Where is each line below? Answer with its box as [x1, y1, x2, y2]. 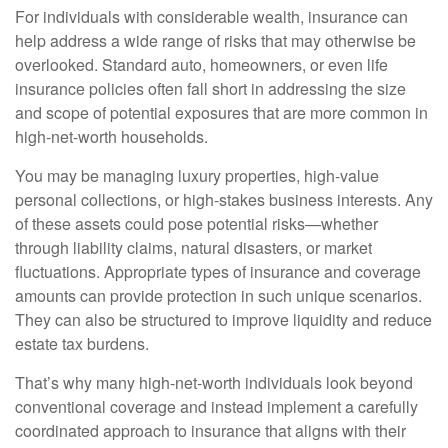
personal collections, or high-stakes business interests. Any [15, 188, 433, 211]
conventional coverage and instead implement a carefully [15, 395, 418, 418]
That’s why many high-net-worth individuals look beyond [15, 371, 413, 394]
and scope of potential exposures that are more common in [15, 101, 428, 124]
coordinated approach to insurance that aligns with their [15, 419, 406, 442]
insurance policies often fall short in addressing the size [15, 77, 406, 100]
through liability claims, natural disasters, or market [15, 236, 372, 259]
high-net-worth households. [15, 125, 208, 148]
